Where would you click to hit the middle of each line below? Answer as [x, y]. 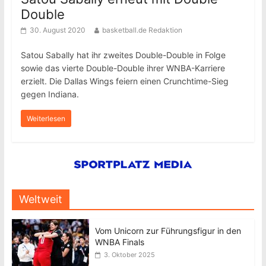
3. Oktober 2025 [129, 255]
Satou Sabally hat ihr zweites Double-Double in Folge [123, 55]
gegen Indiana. [50, 94]
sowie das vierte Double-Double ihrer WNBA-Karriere [123, 68]
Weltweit [40, 199]
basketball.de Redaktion [142, 30]
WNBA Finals [119, 242]
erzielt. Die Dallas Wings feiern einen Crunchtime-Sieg [124, 81]
